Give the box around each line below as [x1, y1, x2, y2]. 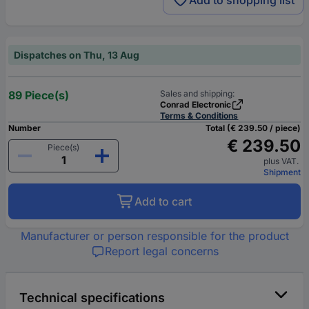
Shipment [263, 167, 301, 178]
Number [8, 123, 41, 134]
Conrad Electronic [160, 99, 232, 110]
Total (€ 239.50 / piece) [206, 123, 301, 134]
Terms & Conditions [160, 110, 239, 121]
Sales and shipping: [160, 88, 235, 99]
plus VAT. [263, 156, 301, 167]
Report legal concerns [104, 244, 219, 259]
